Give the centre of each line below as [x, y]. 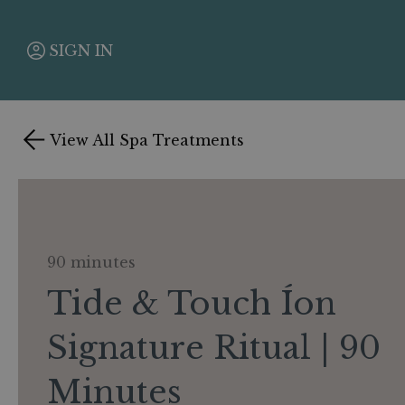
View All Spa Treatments [147, 140]
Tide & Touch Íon [192, 303]
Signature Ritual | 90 [214, 348]
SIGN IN [81, 50]
